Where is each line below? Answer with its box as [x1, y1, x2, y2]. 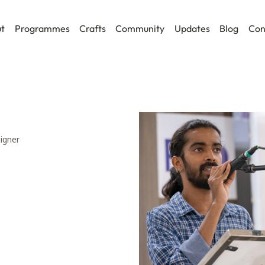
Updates [174, 22, 210, 34]
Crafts [79, 22, 106, 34]
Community [115, 22, 165, 34]
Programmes [14, 22, 70, 34]
